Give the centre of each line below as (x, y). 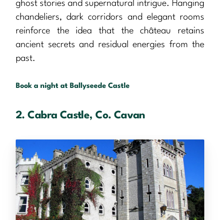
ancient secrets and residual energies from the (110, 45)
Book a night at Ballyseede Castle (73, 86)
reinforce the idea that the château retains (110, 31)
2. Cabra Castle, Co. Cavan (81, 116)
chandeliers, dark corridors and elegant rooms (110, 17)
